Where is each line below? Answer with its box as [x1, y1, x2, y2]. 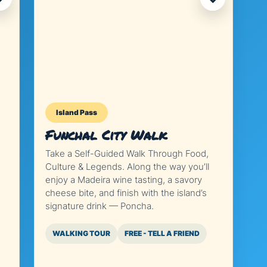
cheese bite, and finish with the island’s [45, 187, 207, 198]
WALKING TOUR [52, 229, 110, 238]
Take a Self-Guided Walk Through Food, [45, 148, 209, 159]
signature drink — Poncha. [45, 200, 154, 212]
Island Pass [55, 108, 97, 117]
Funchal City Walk [45, 126, 167, 144]
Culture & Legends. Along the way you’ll [45, 161, 209, 172]
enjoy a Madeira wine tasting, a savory [45, 174, 202, 185]
